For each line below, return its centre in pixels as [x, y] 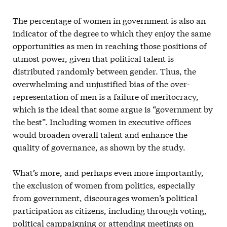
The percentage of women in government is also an [109, 20]
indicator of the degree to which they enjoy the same [112, 33]
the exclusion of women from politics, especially [104, 185]
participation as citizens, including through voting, [110, 210]
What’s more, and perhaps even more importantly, [108, 172]
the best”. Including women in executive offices [102, 121]
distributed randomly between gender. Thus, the [104, 71]
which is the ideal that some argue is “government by [113, 109]
